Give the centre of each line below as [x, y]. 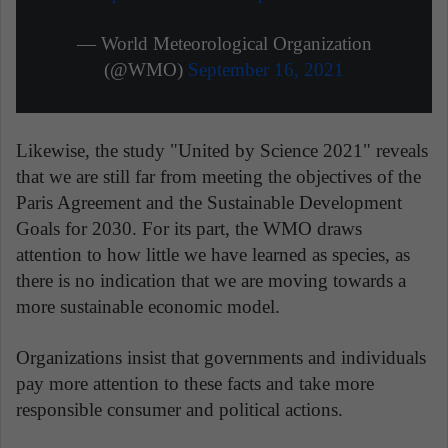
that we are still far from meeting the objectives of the [218, 176]
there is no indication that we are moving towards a [211, 280]
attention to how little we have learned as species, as [213, 254]
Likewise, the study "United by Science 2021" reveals [222, 150]
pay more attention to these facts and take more [195, 383]
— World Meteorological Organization [224, 43]
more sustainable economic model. [148, 306]
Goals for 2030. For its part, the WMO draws [189, 228]
